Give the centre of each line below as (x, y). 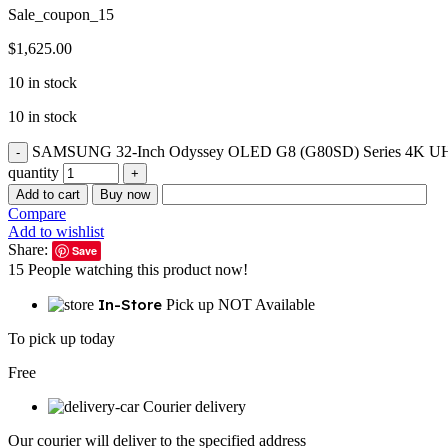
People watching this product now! (138, 270)
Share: (30, 250)
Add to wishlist (56, 232)
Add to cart (48, 195)
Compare (37, 214)
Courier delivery (194, 407)
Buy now (125, 195)
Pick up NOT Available (240, 305)
